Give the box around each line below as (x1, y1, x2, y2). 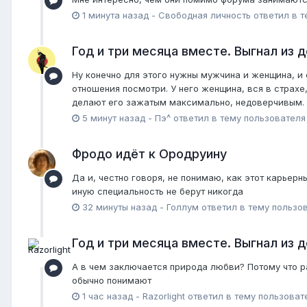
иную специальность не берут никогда (72, 185, 243, 197)
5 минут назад (82, 112, 145, 123)
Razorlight (143, 291, 185, 302)
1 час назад (82, 291, 133, 302)
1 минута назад (82, 9, 149, 21)
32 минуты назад (82, 201, 157, 212)
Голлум (167, 201, 199, 212)
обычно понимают (72, 275, 151, 286)
